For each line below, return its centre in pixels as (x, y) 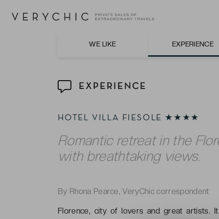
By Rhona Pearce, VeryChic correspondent (133, 191)
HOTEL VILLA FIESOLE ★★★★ (129, 118)
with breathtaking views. (129, 156)
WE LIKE (103, 44)
